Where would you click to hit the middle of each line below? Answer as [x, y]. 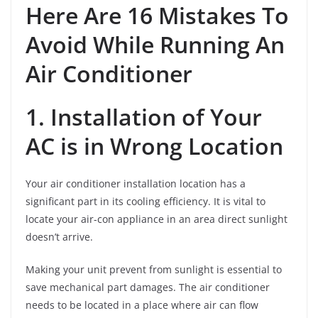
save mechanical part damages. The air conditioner [148, 287]
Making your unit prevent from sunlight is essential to [154, 269]
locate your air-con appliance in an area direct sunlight [157, 219]
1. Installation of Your [144, 116]
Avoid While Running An [155, 44]
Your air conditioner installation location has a [136, 183]
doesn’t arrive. [59, 236]
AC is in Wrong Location [154, 146]
